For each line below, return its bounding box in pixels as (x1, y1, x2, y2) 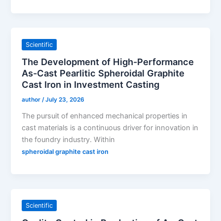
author (22, 96, 42, 103)
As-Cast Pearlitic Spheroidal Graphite (22, 68, 185, 79)
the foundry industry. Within (22, 135, 115, 144)
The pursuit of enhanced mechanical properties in (22, 111, 188, 120)
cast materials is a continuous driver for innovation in (22, 123, 199, 132)
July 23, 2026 (45, 96, 85, 103)
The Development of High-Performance (22, 56, 194, 68)
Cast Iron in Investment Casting (22, 79, 160, 90)
